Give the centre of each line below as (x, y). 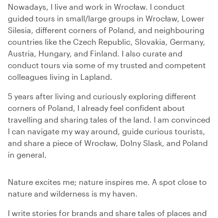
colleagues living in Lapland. (60, 76)
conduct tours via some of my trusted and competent (107, 65)
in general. (27, 154)
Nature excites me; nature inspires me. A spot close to (107, 182)
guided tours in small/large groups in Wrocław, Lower (106, 18)
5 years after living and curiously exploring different (102, 96)
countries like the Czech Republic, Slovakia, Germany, (107, 41)
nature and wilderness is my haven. (73, 193)
